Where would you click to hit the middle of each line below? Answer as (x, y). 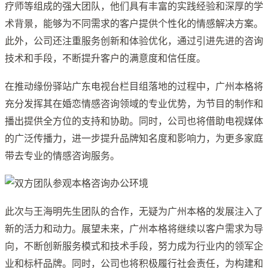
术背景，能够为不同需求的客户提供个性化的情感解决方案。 (134, 24)
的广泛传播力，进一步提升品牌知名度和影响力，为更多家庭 (134, 138)
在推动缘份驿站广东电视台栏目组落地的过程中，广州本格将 (134, 86)
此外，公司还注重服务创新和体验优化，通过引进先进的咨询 (134, 41)
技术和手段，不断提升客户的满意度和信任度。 (105, 58)
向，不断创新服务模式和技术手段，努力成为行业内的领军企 (134, 246)
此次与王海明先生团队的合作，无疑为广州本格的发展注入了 (134, 211)
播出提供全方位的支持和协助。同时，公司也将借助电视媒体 (134, 121)
